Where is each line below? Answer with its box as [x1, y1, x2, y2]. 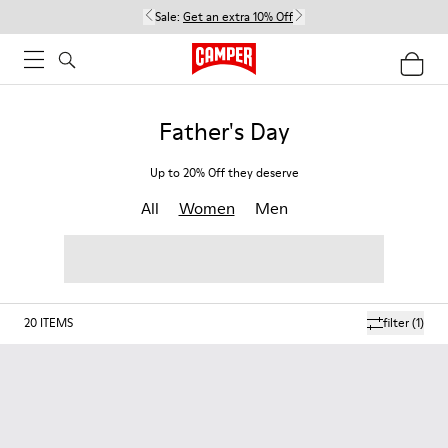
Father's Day [158, 115, 290, 148]
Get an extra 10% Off [183, 8, 293, 25]
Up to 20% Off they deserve [149, 164, 299, 181]
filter [383, 314, 409, 331]
